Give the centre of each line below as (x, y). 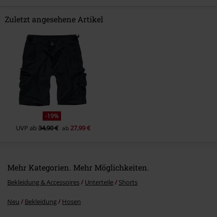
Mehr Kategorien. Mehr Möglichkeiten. (78, 168)
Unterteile (99, 182)
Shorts (128, 182)
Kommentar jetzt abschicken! (59, 42)
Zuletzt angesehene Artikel (54, 19)
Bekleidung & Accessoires (43, 182)
